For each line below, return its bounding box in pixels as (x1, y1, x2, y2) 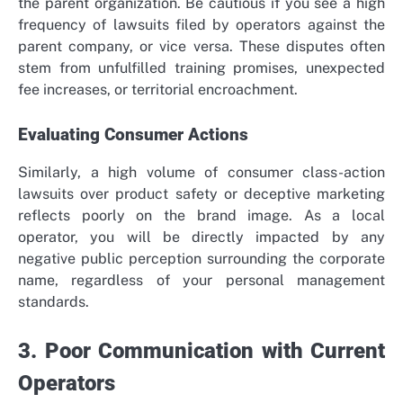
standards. (18, 293, 89, 311)
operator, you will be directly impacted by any (18, 228, 385, 246)
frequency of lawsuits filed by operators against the (18, 16, 385, 34)
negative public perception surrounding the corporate (18, 250, 385, 268)
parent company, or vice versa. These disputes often (18, 38, 385, 56)
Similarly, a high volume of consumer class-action (18, 164, 385, 182)
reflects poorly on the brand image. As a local (18, 207, 385, 225)
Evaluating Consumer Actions (18, 125, 248, 146)
